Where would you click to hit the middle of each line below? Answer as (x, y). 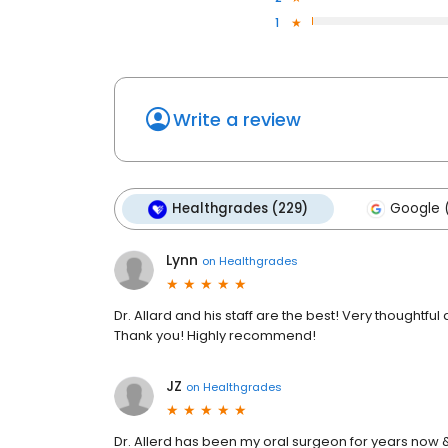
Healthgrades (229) (240, 209)
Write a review (237, 120)
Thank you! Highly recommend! (215, 336)
